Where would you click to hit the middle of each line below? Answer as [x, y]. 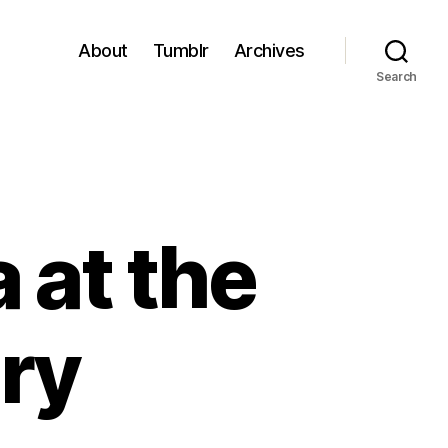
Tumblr [180, 50]
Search [396, 76]
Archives [269, 50]
